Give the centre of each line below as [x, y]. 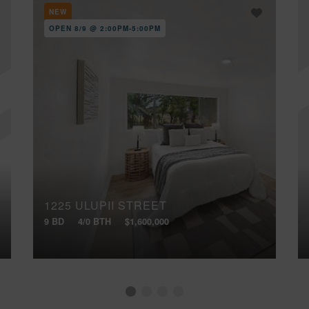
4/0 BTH [94, 221]
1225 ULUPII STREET [106, 206]
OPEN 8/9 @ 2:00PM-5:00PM [105, 28]
